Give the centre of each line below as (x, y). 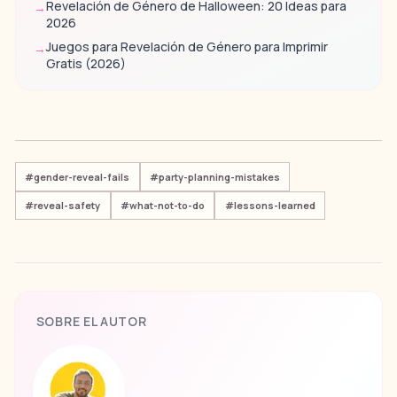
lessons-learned (274, 205)
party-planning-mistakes (219, 176)
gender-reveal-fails (82, 176)
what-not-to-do (167, 205)
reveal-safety (67, 205)
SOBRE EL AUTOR (91, 322)
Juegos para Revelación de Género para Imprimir (187, 47)
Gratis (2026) (86, 64)
